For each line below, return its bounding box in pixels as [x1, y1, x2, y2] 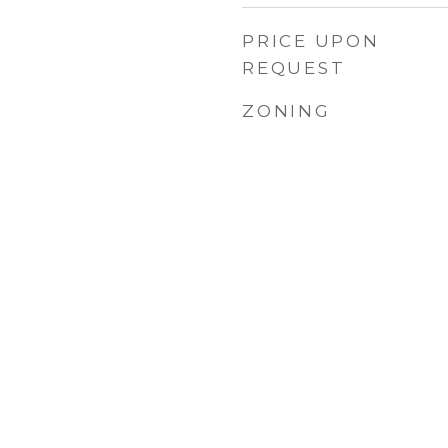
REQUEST [242, 58, 346, 78]
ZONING [242, 101, 331, 121]
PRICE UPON [242, 31, 380, 51]
